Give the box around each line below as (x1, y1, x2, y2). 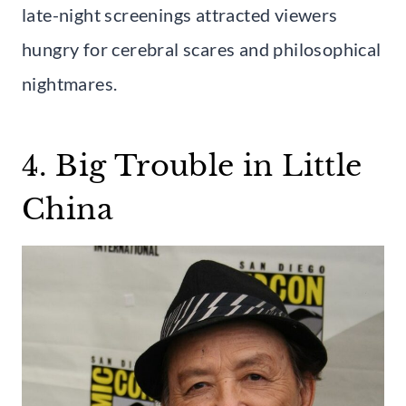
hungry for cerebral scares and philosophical (22, 37, 382, 60)
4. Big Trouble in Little (22, 147, 362, 184)
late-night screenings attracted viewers (22, 3, 338, 25)
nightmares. (22, 72, 118, 94)
